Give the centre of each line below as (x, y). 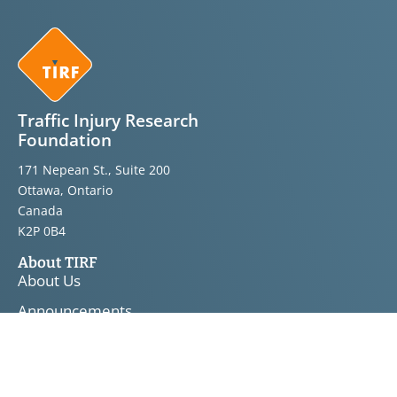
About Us (49, 281)
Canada (40, 210)
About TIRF (58, 263)
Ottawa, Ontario (65, 190)
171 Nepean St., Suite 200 (94, 169)
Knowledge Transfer (87, 371)
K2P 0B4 (42, 230)
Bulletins (47, 341)
